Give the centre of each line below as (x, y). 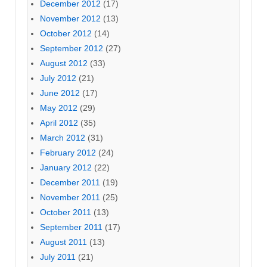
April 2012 (59, 123)
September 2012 (72, 49)
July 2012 (58, 78)
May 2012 (59, 108)
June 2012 (60, 93)
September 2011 (71, 227)
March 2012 (63, 138)
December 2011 (70, 183)
